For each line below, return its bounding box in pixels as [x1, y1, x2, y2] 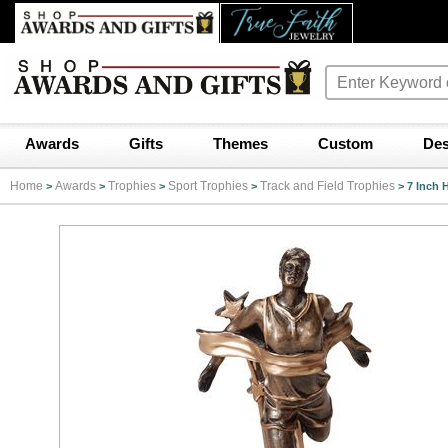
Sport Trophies [168, 179, 248, 193]
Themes [213, 135, 268, 152]
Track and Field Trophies [260, 179, 395, 193]
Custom [318, 135, 373, 152]
